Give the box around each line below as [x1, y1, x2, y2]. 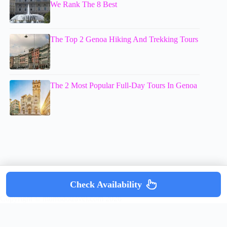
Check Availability [70, 179, 142, 190]
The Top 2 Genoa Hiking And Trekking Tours [50, 34, 199, 44]
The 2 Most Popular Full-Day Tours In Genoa [50, 81, 198, 90]
